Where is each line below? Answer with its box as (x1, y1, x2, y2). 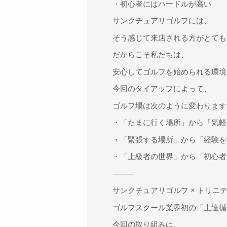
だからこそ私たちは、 (112, 50, 188, 59)
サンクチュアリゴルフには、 (112, 16, 211, 25)
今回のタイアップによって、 (112, 84, 211, 93)
